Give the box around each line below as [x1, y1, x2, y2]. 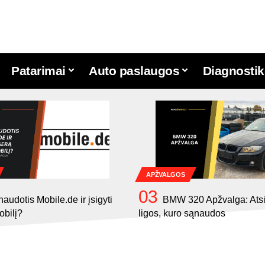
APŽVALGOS [146, 170, 185, 178]
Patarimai [11, 64, 66, 78]
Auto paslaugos [89, 64, 180, 78]
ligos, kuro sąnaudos [138, 208, 225, 219]
